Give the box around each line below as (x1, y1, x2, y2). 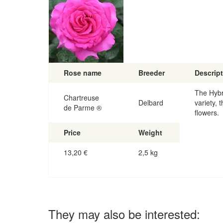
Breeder (138, 68, 165, 78)
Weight (138, 127, 162, 137)
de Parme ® (64, 103, 102, 112)
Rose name (64, 68, 102, 78)
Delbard (138, 98, 163, 108)
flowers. (195, 108, 219, 117)
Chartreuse (64, 93, 99, 103)
